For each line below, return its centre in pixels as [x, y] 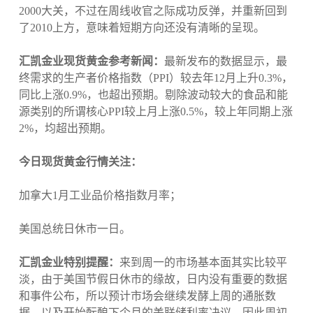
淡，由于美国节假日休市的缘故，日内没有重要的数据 [153, 279]
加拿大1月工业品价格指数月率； [100, 196]
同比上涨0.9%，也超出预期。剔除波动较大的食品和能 [153, 95]
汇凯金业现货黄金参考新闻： [91, 61]
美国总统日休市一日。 [74, 229]
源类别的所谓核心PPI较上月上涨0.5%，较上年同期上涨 [155, 112]
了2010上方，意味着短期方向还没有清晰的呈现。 [141, 28]
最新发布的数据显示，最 [225, 61]
